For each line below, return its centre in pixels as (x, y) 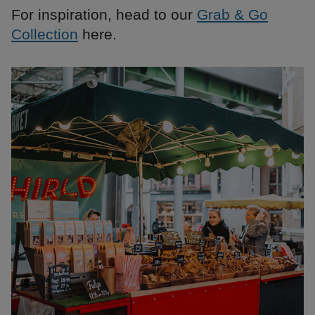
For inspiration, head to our (104, 15)
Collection (45, 34)
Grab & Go (232, 15)
